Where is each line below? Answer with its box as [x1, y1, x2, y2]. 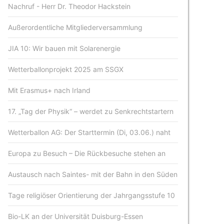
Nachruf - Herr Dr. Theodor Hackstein [8, 2, 131, 10]
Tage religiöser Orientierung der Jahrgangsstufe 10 [8, 191, 175, 199]
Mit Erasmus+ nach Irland [8, 86, 91, 94]
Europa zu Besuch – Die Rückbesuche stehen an [8, 149, 166, 157]
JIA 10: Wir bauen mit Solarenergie [8, 44, 121, 52]
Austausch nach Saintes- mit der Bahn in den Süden [8, 170, 178, 178]
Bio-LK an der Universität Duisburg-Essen [8, 212, 143, 220]
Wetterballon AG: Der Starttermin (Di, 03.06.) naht [8, 128, 171, 136]
